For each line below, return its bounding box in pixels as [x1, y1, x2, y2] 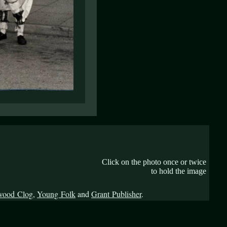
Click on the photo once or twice [102, 158, 206, 166]
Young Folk [37, 188, 75, 199]
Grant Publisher [91, 188, 141, 199]
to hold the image [151, 167, 206, 175]
